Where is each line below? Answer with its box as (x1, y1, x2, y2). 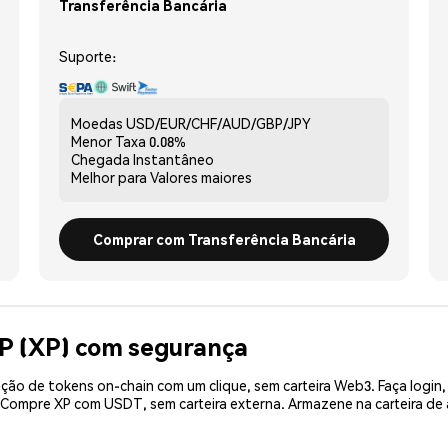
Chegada (71, 149, 130, 168)
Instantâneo (133, 149, 214, 168)
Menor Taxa (71, 131, 146, 150)
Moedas (71, 113, 123, 132)
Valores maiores (150, 167, 252, 186)
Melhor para (71, 167, 147, 186)
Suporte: (59, 46, 116, 65)
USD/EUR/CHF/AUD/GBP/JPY (126, 113, 311, 132)
